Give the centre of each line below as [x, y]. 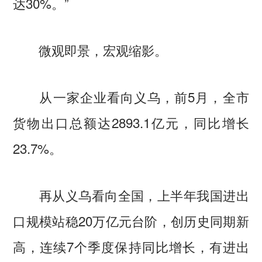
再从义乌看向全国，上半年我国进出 [131, 194]
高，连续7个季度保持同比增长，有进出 [131, 246]
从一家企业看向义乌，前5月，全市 [131, 97]
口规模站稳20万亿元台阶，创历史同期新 [131, 220]
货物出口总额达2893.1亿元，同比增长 [131, 123]
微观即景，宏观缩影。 [90, 50]
